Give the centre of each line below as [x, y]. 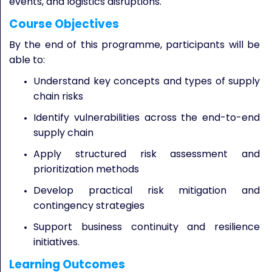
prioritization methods [86, 169]
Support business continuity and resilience [147, 227]
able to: [27, 60]
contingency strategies [89, 206]
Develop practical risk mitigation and [147, 190]
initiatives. [56, 242]
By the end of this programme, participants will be [134, 45]
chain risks [58, 96]
